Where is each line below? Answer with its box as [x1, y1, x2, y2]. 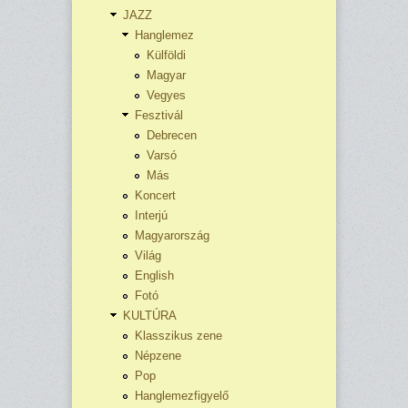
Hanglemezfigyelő [135, 389, 229, 403]
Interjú [135, 209, 168, 223]
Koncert [135, 189, 176, 203]
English [135, 269, 174, 283]
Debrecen [147, 128, 197, 143]
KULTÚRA [123, 309, 177, 323]
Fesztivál [135, 108, 183, 123]
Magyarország [135, 229, 209, 243]
